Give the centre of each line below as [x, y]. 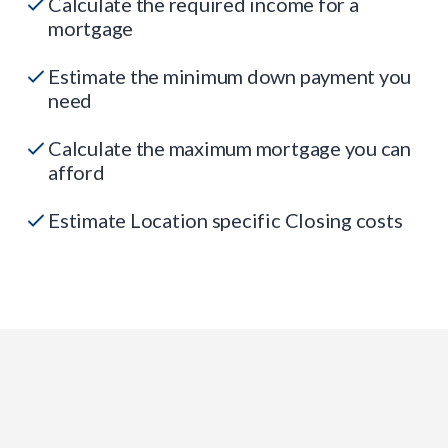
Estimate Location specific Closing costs [225, 219]
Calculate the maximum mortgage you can [229, 147]
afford [76, 171]
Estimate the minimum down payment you [230, 75]
